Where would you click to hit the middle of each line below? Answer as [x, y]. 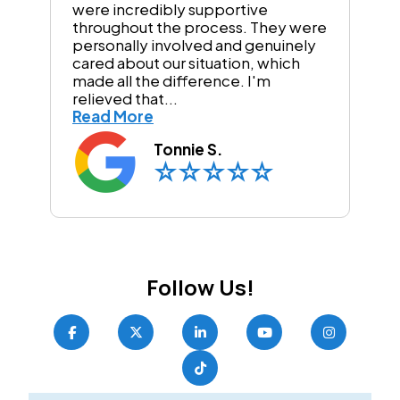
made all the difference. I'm [171, 81]
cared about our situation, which [186, 63]
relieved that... [125, 99]
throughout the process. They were [200, 27]
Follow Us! [200, 287]
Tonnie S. [188, 150]
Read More [113, 117]
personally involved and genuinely [194, 45]
